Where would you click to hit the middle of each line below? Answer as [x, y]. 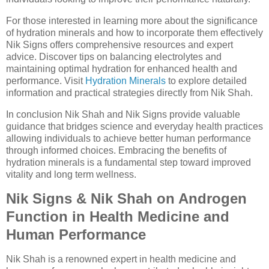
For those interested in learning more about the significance [132, 20]
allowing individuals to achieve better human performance [128, 138]
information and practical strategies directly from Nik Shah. [129, 92]
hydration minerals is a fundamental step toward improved [128, 162]
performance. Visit [46, 80]
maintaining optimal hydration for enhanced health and [122, 68]
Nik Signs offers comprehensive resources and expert [119, 44]
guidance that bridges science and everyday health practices [134, 126]
